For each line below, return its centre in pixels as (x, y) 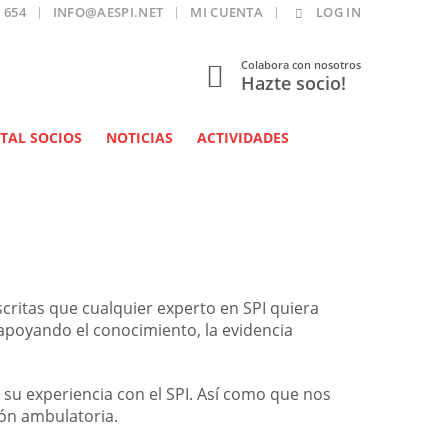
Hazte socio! (293, 83)
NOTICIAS (139, 137)
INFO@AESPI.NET (108, 12)
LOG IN (338, 12)
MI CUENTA (227, 12)
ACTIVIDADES (243, 137)
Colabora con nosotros (301, 64)
